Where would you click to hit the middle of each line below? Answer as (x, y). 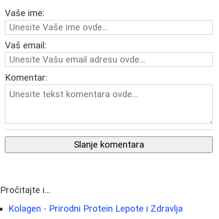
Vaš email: (26, 46)
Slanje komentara (109, 145)
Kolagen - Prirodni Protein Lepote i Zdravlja (96, 209)
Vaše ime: (25, 13)
